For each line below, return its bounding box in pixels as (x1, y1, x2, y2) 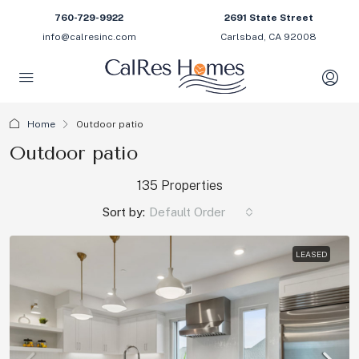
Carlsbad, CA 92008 (220, 31, 317, 42)
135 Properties (136, 178, 223, 193)
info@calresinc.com (42, 31, 136, 42)
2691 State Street (224, 12, 313, 23)
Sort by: (102, 205, 145, 219)
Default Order (148, 205, 225, 219)
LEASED (296, 249, 327, 259)
